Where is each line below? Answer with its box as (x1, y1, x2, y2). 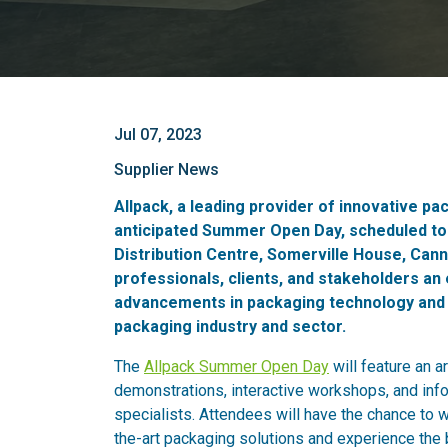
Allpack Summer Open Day (144, 357, 329, 376)
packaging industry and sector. (114, 317, 346, 336)
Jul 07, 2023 (114, 125, 202, 144)
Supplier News (114, 160, 219, 179)
